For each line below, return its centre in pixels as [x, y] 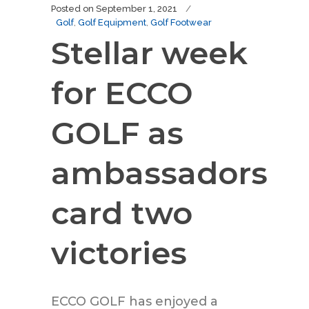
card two [122, 213]
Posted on [72, 9]
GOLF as [117, 133]
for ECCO [122, 93]
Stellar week [149, 53]
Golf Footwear [181, 22]
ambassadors [159, 173]
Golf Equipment [112, 22]
